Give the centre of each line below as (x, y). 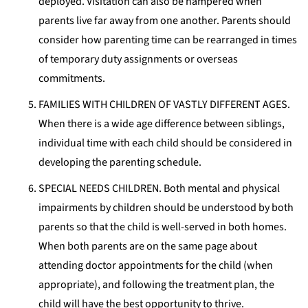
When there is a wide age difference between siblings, (162, 123)
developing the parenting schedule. (120, 162)
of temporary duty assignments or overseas (138, 59)
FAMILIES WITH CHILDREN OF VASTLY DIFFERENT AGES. (164, 104)
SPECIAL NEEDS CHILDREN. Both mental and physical (159, 188)
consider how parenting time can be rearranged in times (168, 40)
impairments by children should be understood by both (166, 207)
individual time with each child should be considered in (165, 143)
